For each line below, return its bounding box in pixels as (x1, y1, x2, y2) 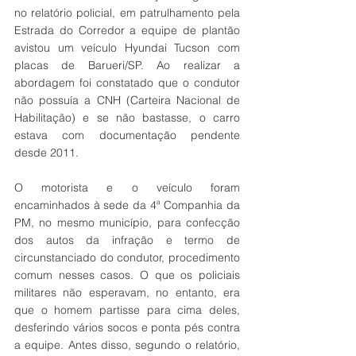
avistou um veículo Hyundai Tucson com (14, 40, 240, 55)
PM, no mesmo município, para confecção (14, 215, 240, 230)
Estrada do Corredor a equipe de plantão (14, 22, 240, 37)
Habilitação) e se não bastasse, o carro (14, 110, 240, 125)
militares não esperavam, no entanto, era (14, 284, 240, 300)
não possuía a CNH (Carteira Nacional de (14, 92, 240, 107)
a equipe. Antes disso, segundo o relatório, (14, 337, 240, 352)
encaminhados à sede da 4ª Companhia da (14, 197, 240, 212)
